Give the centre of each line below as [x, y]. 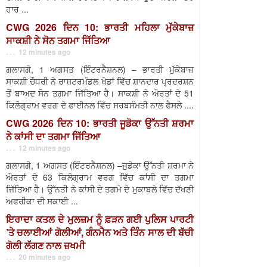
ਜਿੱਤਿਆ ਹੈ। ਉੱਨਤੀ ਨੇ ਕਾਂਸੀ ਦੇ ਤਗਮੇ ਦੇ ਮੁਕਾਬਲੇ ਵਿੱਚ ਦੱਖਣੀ [100, 189]
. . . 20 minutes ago [38, 257]
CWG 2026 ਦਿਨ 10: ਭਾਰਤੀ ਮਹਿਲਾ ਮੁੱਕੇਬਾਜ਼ [100, 27]
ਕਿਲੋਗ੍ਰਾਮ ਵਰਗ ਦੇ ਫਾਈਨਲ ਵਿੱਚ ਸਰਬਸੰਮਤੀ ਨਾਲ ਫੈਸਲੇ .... [100, 105]
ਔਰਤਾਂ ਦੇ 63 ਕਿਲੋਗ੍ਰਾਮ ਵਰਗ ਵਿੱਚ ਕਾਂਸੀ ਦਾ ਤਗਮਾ [100, 177]
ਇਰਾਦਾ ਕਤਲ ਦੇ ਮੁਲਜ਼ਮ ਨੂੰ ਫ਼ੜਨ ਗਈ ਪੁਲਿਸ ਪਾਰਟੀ [100, 219]
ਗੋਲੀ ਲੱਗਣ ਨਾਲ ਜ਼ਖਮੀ [46, 245]
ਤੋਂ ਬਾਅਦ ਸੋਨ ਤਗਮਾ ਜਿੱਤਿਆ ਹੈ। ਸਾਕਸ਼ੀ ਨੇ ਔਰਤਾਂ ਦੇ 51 [100, 93]
